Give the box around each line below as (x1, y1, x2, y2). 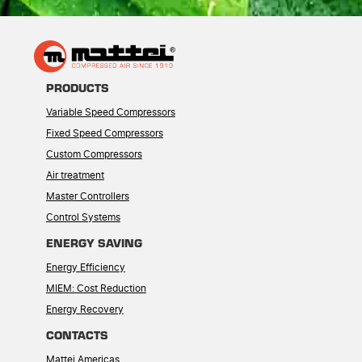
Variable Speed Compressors (45, 107, 175, 118)
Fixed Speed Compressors (45, 128, 163, 139)
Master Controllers (45, 192, 129, 202)
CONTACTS (45, 326, 108, 343)
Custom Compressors (45, 149, 142, 160)
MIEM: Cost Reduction (45, 284, 146, 294)
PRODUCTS (45, 79, 109, 96)
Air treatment (45, 170, 104, 181)
